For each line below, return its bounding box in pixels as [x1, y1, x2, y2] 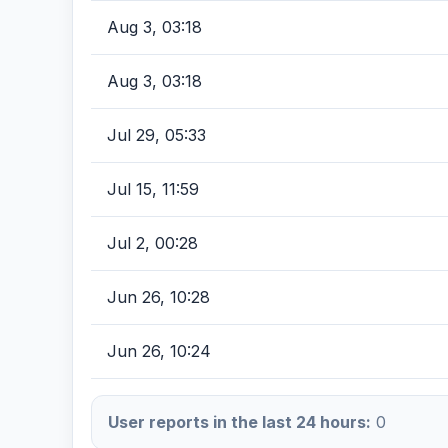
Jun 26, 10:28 [107, 287, 210, 307]
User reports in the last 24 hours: [108, 412, 371, 432]
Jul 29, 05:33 [107, 125, 206, 145]
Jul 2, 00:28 [107, 233, 198, 253]
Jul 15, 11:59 [107, 179, 199, 199]
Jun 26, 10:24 [107, 341, 211, 361]
